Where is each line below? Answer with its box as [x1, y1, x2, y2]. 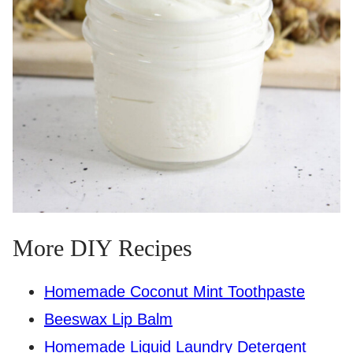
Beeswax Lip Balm [44, 310, 173, 329]
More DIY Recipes [13, 235, 192, 262]
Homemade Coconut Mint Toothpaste [44, 283, 305, 301]
